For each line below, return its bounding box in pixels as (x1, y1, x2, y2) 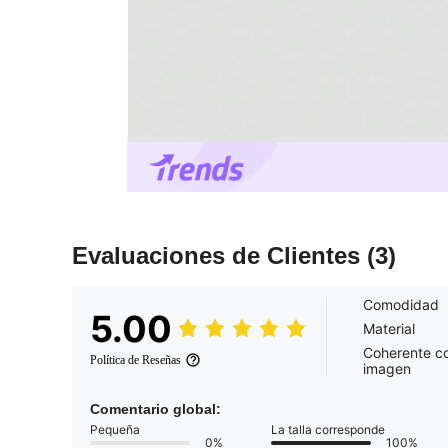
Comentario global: (90, 401, 221, 418)
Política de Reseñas (90, 353, 181, 368)
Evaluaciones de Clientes (72, 242, 367, 270)
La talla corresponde (271, 422, 385, 438)
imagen (363, 360, 411, 378)
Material (363, 320, 415, 338)
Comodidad (363, 296, 439, 314)
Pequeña (90, 422, 140, 438)
